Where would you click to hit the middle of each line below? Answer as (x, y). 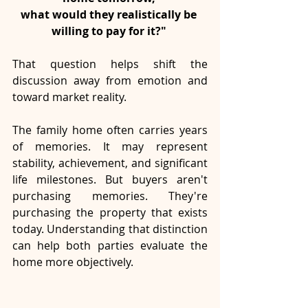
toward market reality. (69, 97)
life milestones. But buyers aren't (110, 180)
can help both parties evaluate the (110, 246)
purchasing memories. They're (110, 196)
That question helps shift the (110, 64)
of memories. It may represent (110, 147)
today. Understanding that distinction (110, 229)
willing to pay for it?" (110, 31)
